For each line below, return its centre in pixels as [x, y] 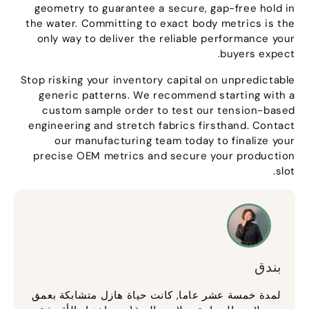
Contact [277, 125]
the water [54, 23]
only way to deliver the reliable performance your [169, 38]
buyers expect [261, 53]
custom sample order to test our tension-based [172, 110]
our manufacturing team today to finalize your [178, 140]
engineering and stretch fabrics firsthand [141, 125]
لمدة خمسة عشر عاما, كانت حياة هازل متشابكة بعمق [160, 295]
